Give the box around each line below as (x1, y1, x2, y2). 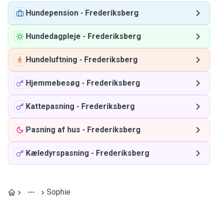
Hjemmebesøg (26, 78, 80, 88)
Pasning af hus (26, 125, 80, 134)
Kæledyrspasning (26, 148, 89, 158)
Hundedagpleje (26, 32, 81, 41)
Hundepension (26, 8, 78, 18)
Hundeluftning (26, 55, 77, 64)
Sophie (47, 187, 71, 197)
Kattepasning (26, 102, 74, 111)
